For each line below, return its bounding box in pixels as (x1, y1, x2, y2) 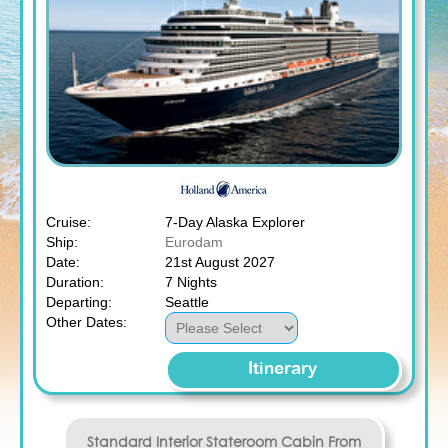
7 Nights (164, 273, 217, 290)
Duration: (46, 273, 104, 290)
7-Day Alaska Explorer (164, 213, 305, 230)
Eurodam (164, 233, 223, 250)
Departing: (46, 293, 112, 310)
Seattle (164, 293, 209, 310)
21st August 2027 (164, 253, 275, 270)
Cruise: (46, 213, 91, 230)
